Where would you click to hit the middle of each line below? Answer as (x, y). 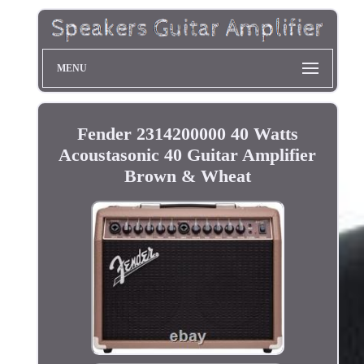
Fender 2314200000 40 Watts (187, 133)
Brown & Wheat (187, 175)
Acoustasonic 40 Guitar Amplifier (188, 154)
